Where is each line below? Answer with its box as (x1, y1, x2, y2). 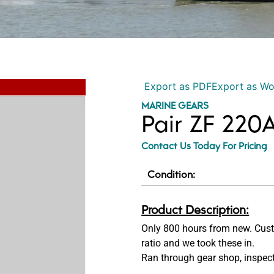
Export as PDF (141, 80, 212, 93)
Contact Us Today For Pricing (141, 138, 268, 153)
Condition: (147, 166, 196, 182)
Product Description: (141, 201, 250, 218)
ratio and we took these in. (141, 237, 255, 250)
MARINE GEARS (141, 98, 209, 113)
